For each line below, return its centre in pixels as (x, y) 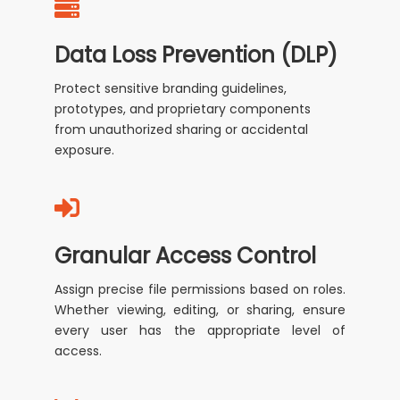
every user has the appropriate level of (200, 331)
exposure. (85, 150)
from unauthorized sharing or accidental (182, 130)
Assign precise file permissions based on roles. (200, 290)
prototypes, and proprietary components (183, 109)
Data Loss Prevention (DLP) (196, 55)
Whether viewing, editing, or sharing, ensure (200, 310)
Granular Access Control (186, 256)
